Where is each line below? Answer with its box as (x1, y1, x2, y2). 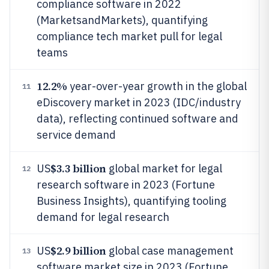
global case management (106, 244, 234, 258)
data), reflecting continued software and (37, 112, 238, 125)
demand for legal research (37, 210, 169, 224)
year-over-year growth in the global (67, 79, 247, 93)
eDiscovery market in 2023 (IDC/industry (37, 95, 241, 109)
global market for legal (106, 162, 222, 175)
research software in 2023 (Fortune (37, 178, 215, 192)
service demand (37, 128, 116, 142)
